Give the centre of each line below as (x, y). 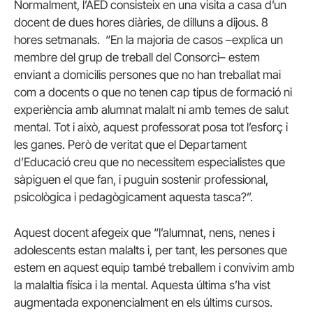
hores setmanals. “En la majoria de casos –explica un (148, 39)
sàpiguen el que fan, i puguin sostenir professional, (141, 179)
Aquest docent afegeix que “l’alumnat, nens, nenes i (144, 233)
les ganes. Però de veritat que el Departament (130, 144)
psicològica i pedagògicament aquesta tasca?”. (133, 197)
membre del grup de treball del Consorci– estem (137, 57)
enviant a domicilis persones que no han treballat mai (147, 74)
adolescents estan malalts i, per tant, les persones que (151, 250)
